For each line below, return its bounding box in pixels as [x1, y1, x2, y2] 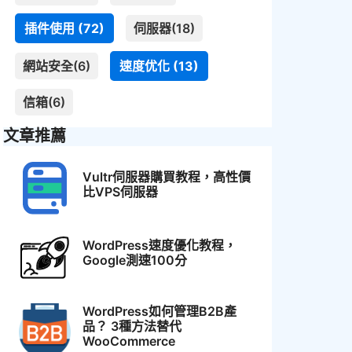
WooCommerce [82, 332, 176, 349]
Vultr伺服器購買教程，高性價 [82, 169, 251, 185]
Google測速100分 [82, 251, 188, 268]
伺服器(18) [134, 20, 195, 37]
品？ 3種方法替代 [82, 317, 182, 334]
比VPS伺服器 [82, 184, 159, 200]
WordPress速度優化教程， [82, 236, 237, 253]
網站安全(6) [23, 58, 90, 75]
